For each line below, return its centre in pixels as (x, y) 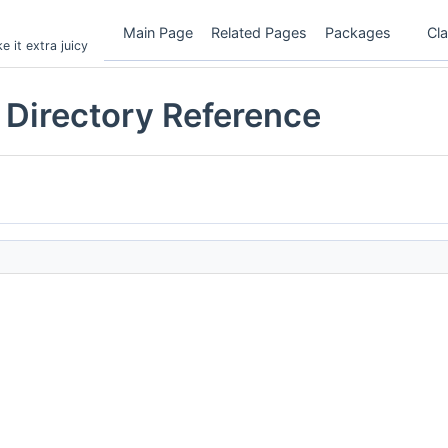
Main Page (158, 32)
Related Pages (259, 32)
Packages (358, 32)
